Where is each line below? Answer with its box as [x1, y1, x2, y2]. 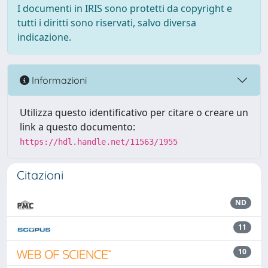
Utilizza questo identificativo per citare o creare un [20, 106, 248, 119]
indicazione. [17, 31, 71, 44]
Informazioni [29, 74, 87, 86]
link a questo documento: [20, 120, 135, 133]
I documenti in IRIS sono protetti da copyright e [17, 2, 232, 15]
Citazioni [17, 167, 63, 182]
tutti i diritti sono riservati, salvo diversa [17, 16, 196, 29]
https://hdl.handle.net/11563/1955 [20, 137, 178, 147]
